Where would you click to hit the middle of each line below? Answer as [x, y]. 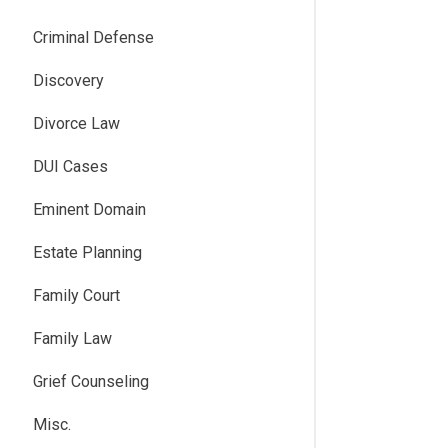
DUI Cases [70, 166]
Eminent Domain [89, 209]
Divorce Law [76, 123]
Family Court [76, 295]
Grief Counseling [91, 381]
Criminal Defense [93, 37]
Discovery [68, 80]
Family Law [72, 338]
